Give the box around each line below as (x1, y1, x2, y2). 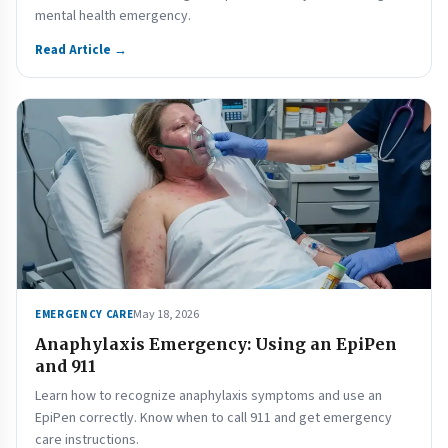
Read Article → (35, 41, 127, 59)
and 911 (35, 356, 96, 376)
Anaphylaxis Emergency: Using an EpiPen (35, 334, 397, 354)
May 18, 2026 (133, 306, 200, 323)
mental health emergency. (35, 6, 191, 26)
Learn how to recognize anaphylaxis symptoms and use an (35, 386, 382, 406)
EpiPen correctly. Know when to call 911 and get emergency (35, 408, 392, 428)
